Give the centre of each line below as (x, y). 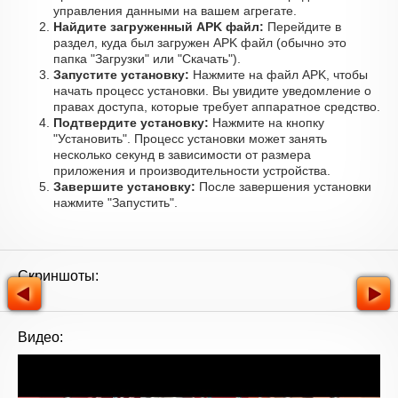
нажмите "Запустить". (115, 203)
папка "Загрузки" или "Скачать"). (147, 59)
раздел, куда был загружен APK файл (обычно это (200, 43)
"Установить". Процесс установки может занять (190, 139)
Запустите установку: (121, 75)
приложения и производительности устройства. (192, 171)
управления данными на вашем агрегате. (175, 11)
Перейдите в (302, 27)
